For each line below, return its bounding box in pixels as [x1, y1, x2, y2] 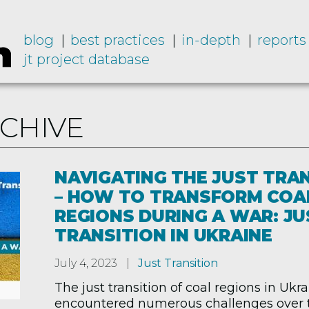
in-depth [181, 32, 241, 48]
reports [257, 32, 306, 48]
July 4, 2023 [54, 257, 117, 270]
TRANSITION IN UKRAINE [54, 226, 272, 246]
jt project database [23, 51, 150, 68]
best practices [70, 32, 165, 48]
